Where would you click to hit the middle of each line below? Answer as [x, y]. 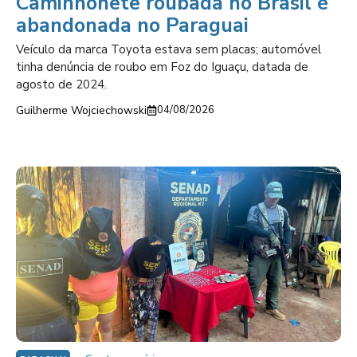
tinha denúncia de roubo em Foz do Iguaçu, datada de [162, 67]
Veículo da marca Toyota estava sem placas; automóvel [169, 49]
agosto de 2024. [61, 84]
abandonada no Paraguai [132, 25]
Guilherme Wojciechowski [81, 110]
